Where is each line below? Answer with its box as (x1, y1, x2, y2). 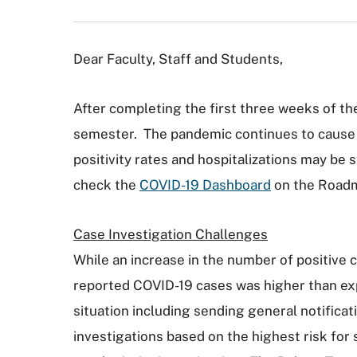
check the (73, 177, 139, 193)
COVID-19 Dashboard (139, 177, 271, 193)
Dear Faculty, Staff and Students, (73, 51, 283, 67)
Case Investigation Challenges (73, 226, 268, 242)
